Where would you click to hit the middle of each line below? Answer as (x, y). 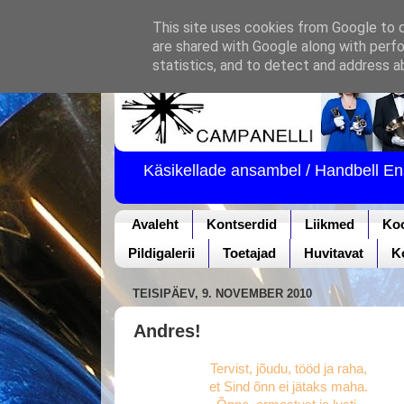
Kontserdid (241, 225)
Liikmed (329, 225)
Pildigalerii (161, 253)
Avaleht (155, 225)
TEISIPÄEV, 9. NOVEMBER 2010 (222, 294)
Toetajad (249, 253)
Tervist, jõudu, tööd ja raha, (288, 368)
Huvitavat (334, 253)
